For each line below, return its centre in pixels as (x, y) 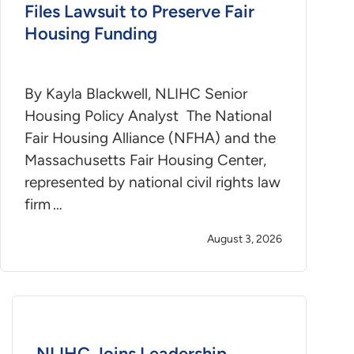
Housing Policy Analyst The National (148, 116)
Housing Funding (91, 33)
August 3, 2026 (245, 239)
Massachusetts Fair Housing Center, (145, 160)
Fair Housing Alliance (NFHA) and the (150, 138)
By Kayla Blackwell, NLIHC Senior (136, 94)
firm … (43, 205)
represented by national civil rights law (153, 183)
